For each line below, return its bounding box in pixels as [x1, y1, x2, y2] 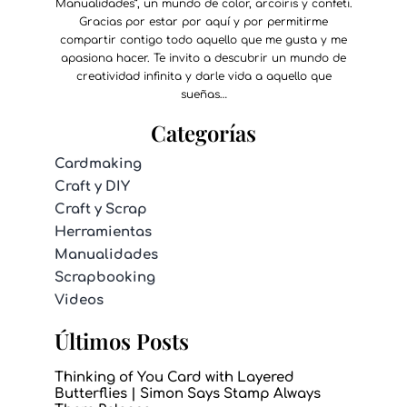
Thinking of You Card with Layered [55, 369, 294, 385]
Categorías [151, 117, 256, 147]
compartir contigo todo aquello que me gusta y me [60, 33, 347, 46]
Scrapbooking [55, 269, 155, 285]
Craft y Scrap [55, 201, 147, 217]
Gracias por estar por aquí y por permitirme [79, 15, 328, 28]
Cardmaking [55, 155, 142, 172]
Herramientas [55, 223, 152, 240]
